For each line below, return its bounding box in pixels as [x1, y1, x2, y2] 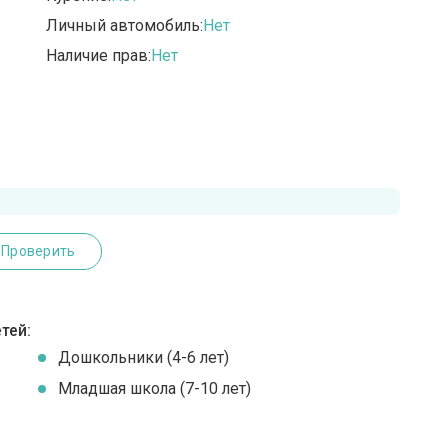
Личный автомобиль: [46, 15, 204, 35]
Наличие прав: [46, 45, 152, 65]
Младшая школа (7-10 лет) [58, 379, 252, 399]
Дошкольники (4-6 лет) [58, 348, 230, 368]
